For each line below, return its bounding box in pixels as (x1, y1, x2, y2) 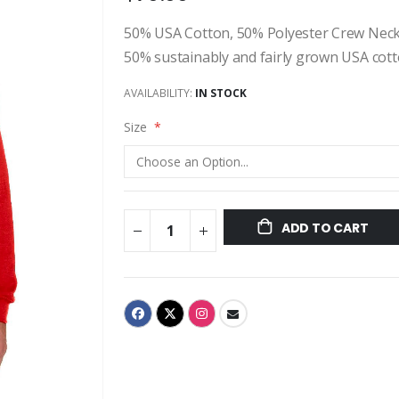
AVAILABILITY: (124, 85, 193, 101)
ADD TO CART (281, 218, 369, 237)
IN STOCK (195, 85, 248, 101)
